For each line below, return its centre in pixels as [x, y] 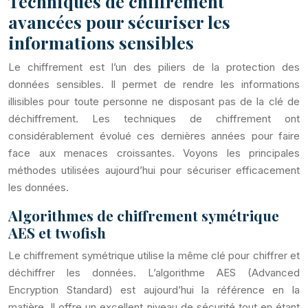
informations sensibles [101, 42]
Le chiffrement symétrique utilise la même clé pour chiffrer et [154, 255]
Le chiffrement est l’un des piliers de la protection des [154, 67]
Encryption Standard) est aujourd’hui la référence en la [154, 290]
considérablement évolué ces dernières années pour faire [154, 136]
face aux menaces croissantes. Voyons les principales [154, 153]
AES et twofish [57, 232]
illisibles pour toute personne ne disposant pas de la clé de [154, 101]
